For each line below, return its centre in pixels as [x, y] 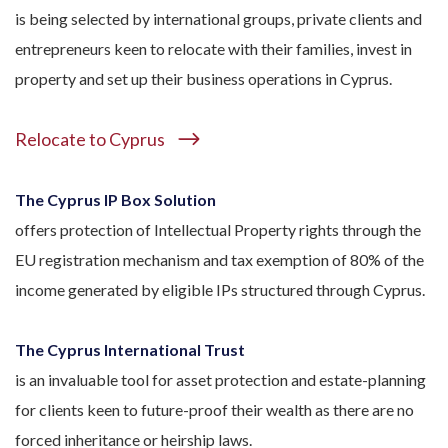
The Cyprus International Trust [130, 349]
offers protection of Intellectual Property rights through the [218, 229]
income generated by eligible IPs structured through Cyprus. [220, 289]
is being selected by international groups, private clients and [218, 18]
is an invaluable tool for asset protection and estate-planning [220, 379]
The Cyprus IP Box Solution [115, 199]
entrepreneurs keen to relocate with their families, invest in [213, 48]
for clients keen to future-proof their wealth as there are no [214, 409]
